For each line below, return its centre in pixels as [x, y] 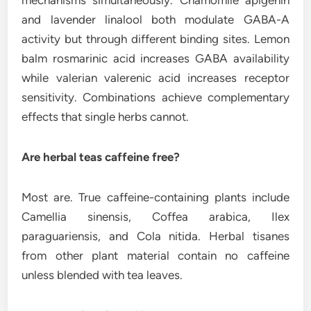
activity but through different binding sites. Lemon [155, 39]
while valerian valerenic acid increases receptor [155, 78]
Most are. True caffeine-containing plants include [155, 197]
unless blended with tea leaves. [102, 275]
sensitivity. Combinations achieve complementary [155, 98]
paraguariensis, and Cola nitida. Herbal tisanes [155, 236]
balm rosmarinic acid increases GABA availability [155, 59]
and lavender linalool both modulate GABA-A [155, 20]
